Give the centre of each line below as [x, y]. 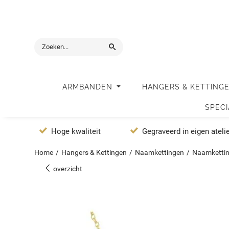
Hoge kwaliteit [76, 132]
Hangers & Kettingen [94, 153]
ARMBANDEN [89, 87]
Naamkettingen [160, 153]
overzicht [67, 169]
